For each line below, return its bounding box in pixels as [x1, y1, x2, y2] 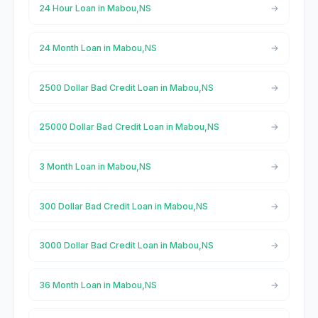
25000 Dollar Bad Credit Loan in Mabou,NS [38, 121, 219, 133]
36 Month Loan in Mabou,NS [38, 279, 157, 290]
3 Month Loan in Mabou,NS [38, 160, 151, 172]
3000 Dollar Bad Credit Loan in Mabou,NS [38, 240, 214, 251]
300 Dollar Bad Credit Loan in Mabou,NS [38, 200, 208, 212]
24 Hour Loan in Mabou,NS [38, 3, 151, 14]
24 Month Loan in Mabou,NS [38, 43, 157, 54]
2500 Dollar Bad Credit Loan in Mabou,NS [38, 82, 214, 93]
